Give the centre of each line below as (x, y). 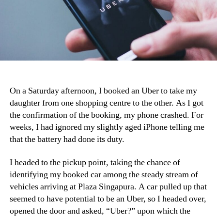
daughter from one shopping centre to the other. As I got (107, 103)
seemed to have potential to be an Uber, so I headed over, (108, 199)
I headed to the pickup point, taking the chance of (95, 162)
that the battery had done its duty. (68, 139)
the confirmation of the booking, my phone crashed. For (107, 115)
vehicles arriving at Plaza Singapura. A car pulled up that (108, 186)
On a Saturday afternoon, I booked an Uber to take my (103, 91)
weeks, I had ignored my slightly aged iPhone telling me (107, 127)
